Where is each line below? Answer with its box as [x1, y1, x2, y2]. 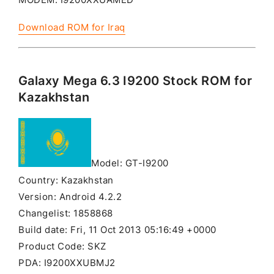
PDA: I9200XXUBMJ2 [18, 257, 116, 268]
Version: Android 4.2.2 [18, 191, 122, 202]
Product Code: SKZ [18, 240, 106, 252]
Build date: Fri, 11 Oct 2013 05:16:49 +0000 [18, 224, 217, 235]
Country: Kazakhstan [18, 174, 114, 186]
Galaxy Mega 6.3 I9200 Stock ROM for [18, 73, 252, 89]
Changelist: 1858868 [18, 207, 113, 219]
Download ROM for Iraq [18, 21, 125, 33]
